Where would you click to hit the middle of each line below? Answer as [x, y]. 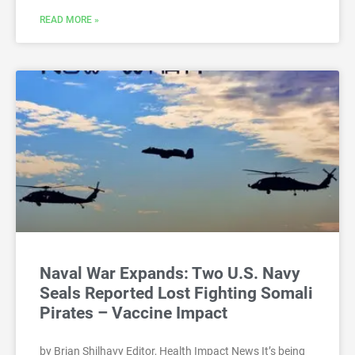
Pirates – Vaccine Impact [134, 313]
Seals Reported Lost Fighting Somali [176, 293]
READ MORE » [69, 19]
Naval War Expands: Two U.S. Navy [170, 273]
